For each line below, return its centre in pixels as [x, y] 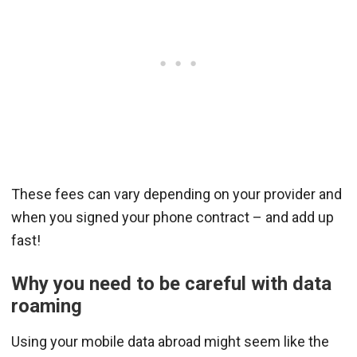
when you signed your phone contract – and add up [173, 217]
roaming [47, 306]
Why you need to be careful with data [171, 283]
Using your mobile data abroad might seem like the [170, 341]
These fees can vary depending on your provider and [177, 194]
